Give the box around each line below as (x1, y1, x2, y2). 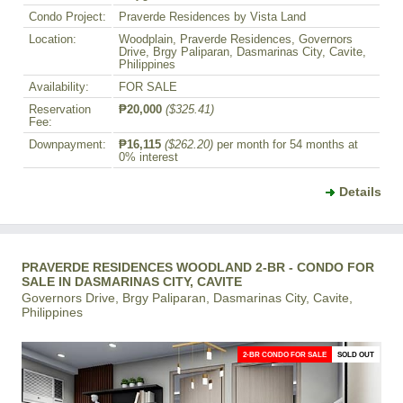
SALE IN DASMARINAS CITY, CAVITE (22, 274, 242, 289)
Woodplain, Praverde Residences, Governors (119, 33, 353, 46)
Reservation (29, 103, 91, 116)
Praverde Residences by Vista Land (119, 11, 306, 23)
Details (339, 184, 381, 199)
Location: (29, 33, 76, 46)
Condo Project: (29, 11, 106, 23)
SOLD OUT (337, 350, 374, 359)
